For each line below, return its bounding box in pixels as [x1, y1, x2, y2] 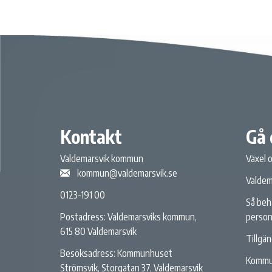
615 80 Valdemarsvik [60, 225, 137, 237]
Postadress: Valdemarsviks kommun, [60, 210, 197, 223]
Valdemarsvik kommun [60, 152, 144, 165]
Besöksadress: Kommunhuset [60, 246, 173, 259]
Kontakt [60, 124, 123, 148]
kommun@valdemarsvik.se [77, 166, 178, 179]
